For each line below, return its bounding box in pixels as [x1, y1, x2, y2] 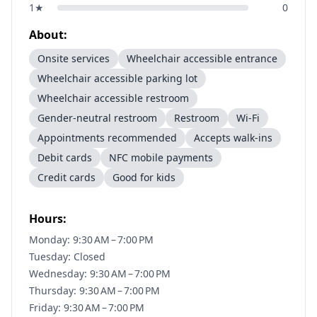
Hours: [29, 211, 67, 226]
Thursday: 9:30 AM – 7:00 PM [29, 284, 160, 297]
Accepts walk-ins [194, 131, 272, 144]
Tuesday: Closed [29, 250, 105, 263]
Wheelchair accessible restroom [38, 91, 189, 105]
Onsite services [38, 52, 110, 65]
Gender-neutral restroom [38, 111, 157, 125]
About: [29, 27, 67, 42]
